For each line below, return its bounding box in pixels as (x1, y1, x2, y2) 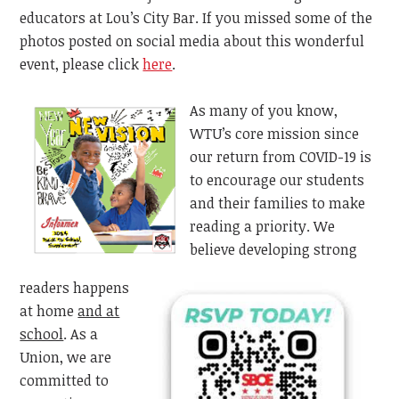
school (20, 324, 64, 345)
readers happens (20, 278, 130, 298)
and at (77, 301, 120, 322)
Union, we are (20, 347, 112, 368)
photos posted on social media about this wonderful (20, 31, 365, 52)
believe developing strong (190, 240, 358, 260)
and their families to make (190, 193, 366, 214)
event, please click (20, 54, 140, 75)
